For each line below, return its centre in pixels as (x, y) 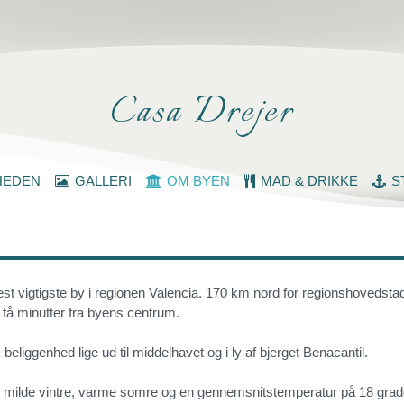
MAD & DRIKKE (309, 181)
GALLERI (103, 181)
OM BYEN (198, 181)
